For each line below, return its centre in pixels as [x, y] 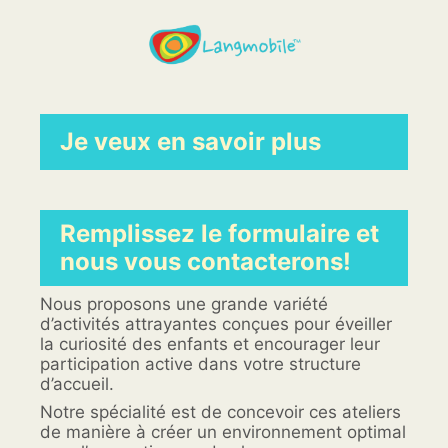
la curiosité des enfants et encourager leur [210, 344]
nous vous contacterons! [205, 261]
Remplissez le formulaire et [219, 233]
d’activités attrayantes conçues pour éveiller [216, 324]
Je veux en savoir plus [193, 141]
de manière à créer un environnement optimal [223, 432]
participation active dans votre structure [200, 364]
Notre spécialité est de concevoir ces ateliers [220, 412]
